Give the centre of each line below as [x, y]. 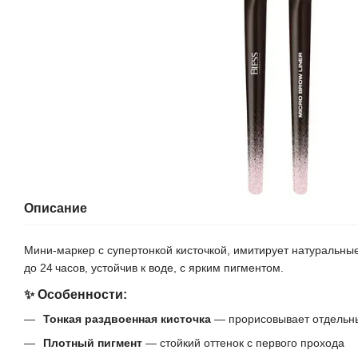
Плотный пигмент [93, 343]
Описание [56, 208]
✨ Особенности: [76, 294]
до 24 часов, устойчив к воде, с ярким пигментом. [154, 268]
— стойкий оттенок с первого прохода [243, 343]
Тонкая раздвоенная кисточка [127, 319]
